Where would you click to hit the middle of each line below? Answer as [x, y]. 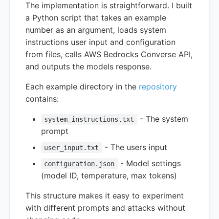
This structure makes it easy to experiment [105, 195]
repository [158, 86]
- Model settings [149, 163]
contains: [42, 99]
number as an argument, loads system [96, 30]
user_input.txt [72, 147]
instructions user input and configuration [100, 42]
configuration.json [79, 164]
